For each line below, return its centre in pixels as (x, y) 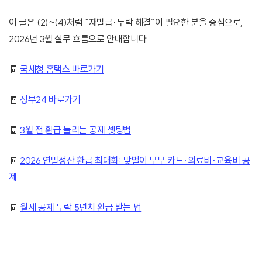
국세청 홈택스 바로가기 (62, 69)
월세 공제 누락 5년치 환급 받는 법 (81, 207)
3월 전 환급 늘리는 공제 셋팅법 (76, 130)
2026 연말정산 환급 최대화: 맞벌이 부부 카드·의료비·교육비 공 (135, 161)
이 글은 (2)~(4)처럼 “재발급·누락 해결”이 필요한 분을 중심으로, (126, 23)
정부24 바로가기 (50, 100)
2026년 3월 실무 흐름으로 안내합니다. (79, 39)
